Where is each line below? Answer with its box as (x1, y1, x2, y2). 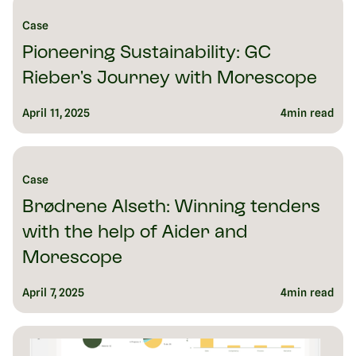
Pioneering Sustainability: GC (22, 45, 271, 63)
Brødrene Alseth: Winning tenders (22, 199, 320, 217)
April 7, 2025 (22, 286, 85, 300)
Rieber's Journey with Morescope (22, 71, 317, 88)
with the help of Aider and (22, 225, 248, 242)
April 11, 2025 (22, 106, 91, 120)
